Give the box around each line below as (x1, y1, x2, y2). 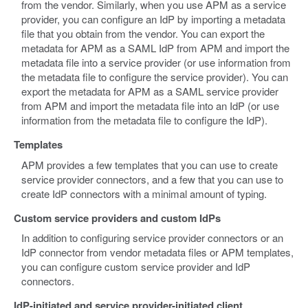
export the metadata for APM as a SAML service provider (21, 84, 279, 99)
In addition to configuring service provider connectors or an (21, 230, 284, 245)
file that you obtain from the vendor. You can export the (21, 26, 265, 41)
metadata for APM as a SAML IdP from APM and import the (21, 41, 290, 56)
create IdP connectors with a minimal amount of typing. (21, 186, 267, 201)
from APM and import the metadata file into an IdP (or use (21, 98, 280, 113)
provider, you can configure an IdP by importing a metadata (21, 12, 286, 27)
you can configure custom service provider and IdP (21, 259, 251, 274)
